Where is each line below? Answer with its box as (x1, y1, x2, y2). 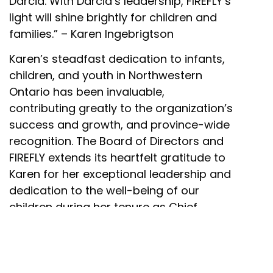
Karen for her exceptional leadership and (9, 166, 231, 182)
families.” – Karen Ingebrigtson (9, 26, 174, 41)
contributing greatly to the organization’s (9, 100, 233, 116)
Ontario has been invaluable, (9, 83, 165, 99)
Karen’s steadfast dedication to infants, (9, 51, 225, 66)
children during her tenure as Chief (9, 199, 197, 214)
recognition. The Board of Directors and (9, 133, 224, 149)
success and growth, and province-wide (9, 116, 230, 132)
